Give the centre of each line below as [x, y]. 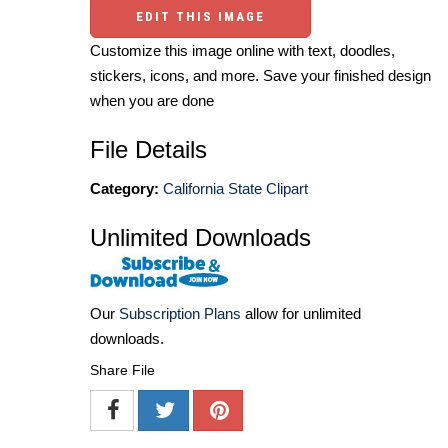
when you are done [152, 100]
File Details [148, 149]
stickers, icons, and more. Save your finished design [260, 75]
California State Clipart [235, 188]
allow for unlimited [301, 314]
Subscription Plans [180, 314]
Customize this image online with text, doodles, [242, 50]
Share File [122, 370]
